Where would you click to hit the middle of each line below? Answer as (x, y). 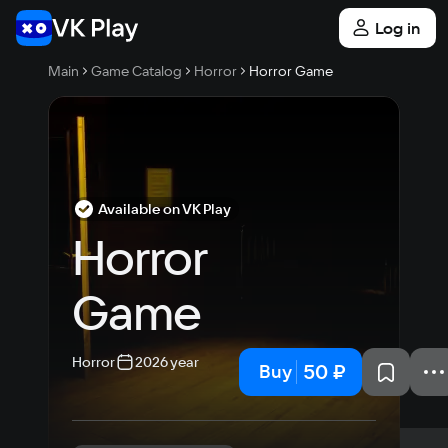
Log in (397, 28)
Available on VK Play (164, 209)
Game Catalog (136, 71)
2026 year (167, 362)
